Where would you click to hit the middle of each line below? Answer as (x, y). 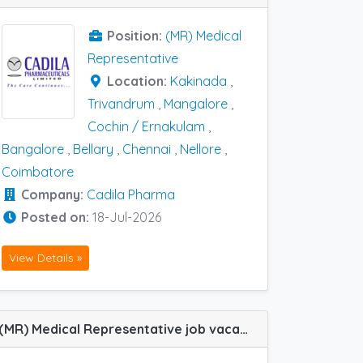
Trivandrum (121, 104)
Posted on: (57, 218)
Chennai (147, 149)
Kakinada (199, 81)
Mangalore (196, 104)
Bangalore (33, 149)
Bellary (93, 149)
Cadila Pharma (131, 195)
